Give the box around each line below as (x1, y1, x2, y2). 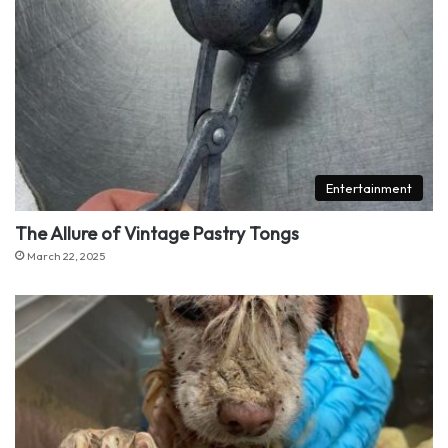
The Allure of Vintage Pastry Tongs (15, 221, 299, 245)
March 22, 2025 (27, 248, 105, 263)
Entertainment (326, 179, 412, 196)
